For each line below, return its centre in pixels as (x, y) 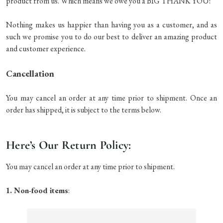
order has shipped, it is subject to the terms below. (84, 110)
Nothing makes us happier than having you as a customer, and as (111, 24)
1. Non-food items (37, 190)
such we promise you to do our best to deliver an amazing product (111, 36)
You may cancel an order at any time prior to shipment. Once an (111, 98)
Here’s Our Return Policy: (69, 145)
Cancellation (30, 73)
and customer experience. (46, 48)
